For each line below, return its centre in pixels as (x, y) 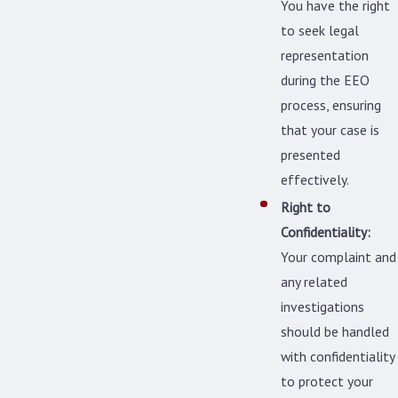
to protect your (327, 381)
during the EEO (326, 80)
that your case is (330, 129)
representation (325, 55)
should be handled (335, 331)
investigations (323, 306)
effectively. (315, 179)
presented (311, 154)
